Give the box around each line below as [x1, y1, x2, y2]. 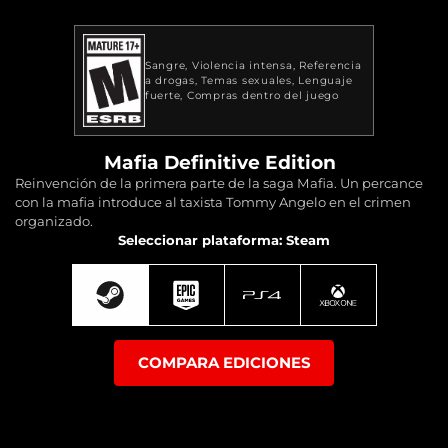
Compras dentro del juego [186, 88, 339, 102]
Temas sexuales [201, 73, 292, 87]
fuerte [144, 88, 181, 102]
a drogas [144, 73, 195, 87]
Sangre [144, 58, 186, 72]
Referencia [299, 58, 362, 72]
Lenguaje [298, 73, 353, 87]
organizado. [15, 212, 93, 229]
